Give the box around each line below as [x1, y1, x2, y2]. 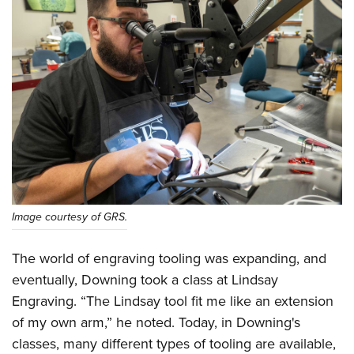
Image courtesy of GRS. [12, 208, 127, 225]
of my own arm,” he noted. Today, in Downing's [12, 311, 300, 332]
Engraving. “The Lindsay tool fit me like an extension [12, 290, 333, 311]
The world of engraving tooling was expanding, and [12, 247, 326, 268]
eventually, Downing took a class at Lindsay [12, 269, 278, 289]
